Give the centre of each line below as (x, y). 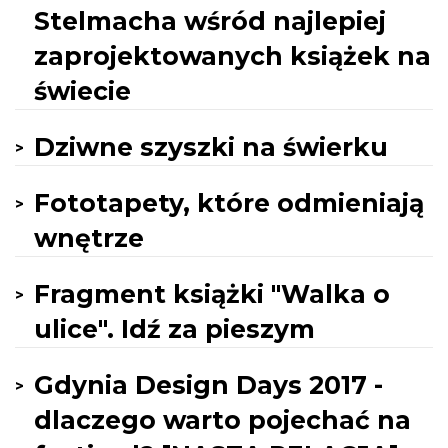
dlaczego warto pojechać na (222, 420)
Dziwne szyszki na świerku (211, 147)
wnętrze (89, 238)
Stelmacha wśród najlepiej (210, 21)
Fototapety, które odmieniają (229, 203)
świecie (82, 91)
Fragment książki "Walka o (212, 294)
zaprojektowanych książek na (232, 56)
